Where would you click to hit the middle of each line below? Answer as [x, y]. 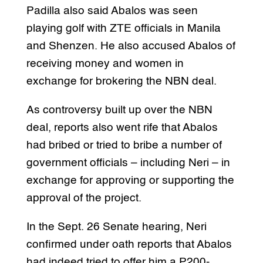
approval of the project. [84, 198]
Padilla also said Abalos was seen [112, 11]
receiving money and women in [105, 63]
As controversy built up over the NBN [119, 110]
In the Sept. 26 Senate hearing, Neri [116, 227]
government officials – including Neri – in [128, 163]
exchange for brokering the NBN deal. [121, 81]
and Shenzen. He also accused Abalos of [131, 46]
